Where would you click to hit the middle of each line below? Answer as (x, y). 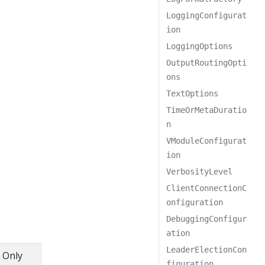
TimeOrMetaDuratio (207, 110)
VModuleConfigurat (207, 141)
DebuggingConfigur (207, 219)
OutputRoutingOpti (207, 63)
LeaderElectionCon (207, 250)
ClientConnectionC (207, 188)
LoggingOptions (200, 46)
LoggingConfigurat (207, 15)
